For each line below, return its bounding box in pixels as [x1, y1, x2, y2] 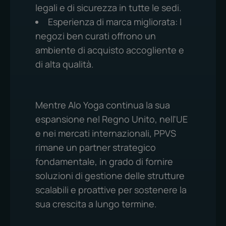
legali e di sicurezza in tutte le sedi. [35, 2, 182, 14]
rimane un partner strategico [35, 141, 156, 153]
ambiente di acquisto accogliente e [35, 44, 184, 56]
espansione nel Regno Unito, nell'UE [35, 113, 188, 125]
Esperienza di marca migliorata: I [48, 16, 182, 28]
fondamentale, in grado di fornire [35, 155, 173, 167]
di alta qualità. [35, 58, 94, 70]
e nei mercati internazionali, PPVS [35, 127, 176, 139]
